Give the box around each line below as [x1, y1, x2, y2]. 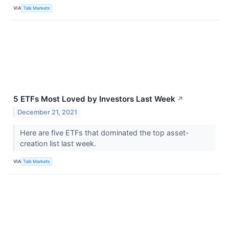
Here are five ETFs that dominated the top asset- [19, 128, 189, 137]
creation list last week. [19, 139, 98, 148]
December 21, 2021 [17, 108, 78, 116]
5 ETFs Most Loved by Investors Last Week [13, 94, 175, 104]
